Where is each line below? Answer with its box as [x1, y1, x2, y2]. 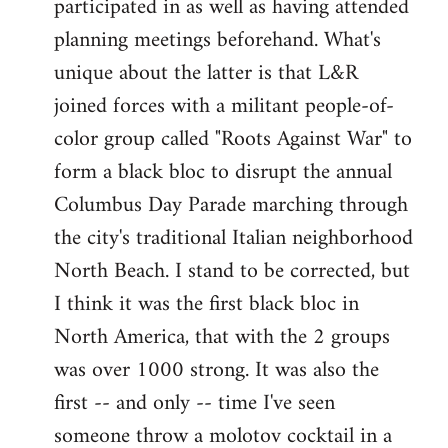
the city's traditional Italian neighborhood [54, 219, 413, 259]
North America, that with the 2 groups [54, 318, 390, 358]
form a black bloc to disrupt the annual [54, 153, 392, 193]
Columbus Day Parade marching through [54, 186, 408, 226]
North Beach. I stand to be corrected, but [54, 252, 410, 292]
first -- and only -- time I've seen [54, 384, 335, 424]
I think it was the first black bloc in [54, 285, 359, 325]
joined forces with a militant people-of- [54, 87, 394, 127]
